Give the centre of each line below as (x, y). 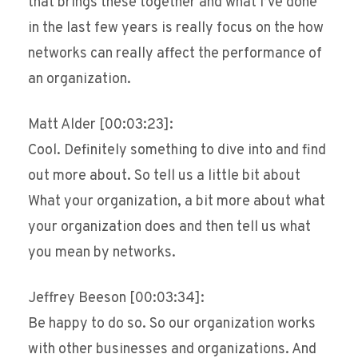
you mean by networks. (102, 253)
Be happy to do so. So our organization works (172, 324)
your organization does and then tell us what (169, 228)
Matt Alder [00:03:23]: (101, 125)
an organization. (80, 80)
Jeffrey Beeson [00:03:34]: (116, 299)
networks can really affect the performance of (175, 54)
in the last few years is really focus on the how (176, 29)
